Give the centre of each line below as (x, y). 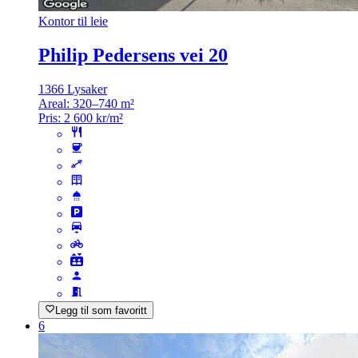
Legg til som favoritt (101, 311)
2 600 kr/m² (93, 118)
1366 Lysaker (73, 89)
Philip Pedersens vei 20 (133, 56)
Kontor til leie (73, 22)
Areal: (56, 104)
